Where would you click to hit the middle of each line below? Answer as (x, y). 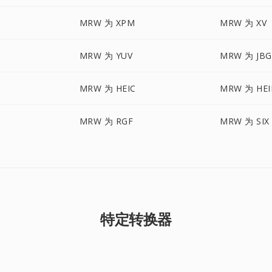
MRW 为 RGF (106, 121)
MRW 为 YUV (106, 56)
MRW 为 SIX (245, 121)
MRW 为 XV (243, 23)
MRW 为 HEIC (107, 88)
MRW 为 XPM (107, 23)
